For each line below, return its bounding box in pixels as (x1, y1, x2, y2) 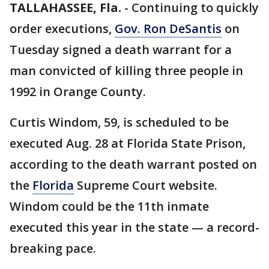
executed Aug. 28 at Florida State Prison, (10, 135, 246, 151)
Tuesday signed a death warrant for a (10, 41, 232, 58)
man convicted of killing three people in (10, 62, 243, 79)
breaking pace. (10, 240, 96, 256)
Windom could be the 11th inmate (10, 198, 209, 214)
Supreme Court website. (74, 177, 217, 193)
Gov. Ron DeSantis (115, 20, 222, 37)
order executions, (10, 20, 115, 37)
